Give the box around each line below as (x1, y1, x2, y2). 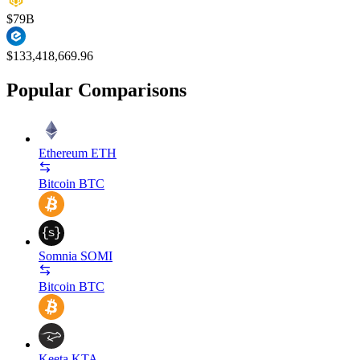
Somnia (39, 248, 77, 263)
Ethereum (39, 145, 88, 160)
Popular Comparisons (6, 79, 186, 100)
